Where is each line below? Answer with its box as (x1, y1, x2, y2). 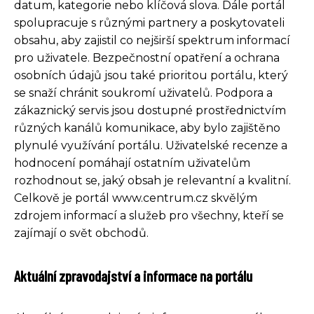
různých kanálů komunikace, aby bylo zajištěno (14, 121, 280, 135)
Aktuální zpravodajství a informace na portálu (14, 266, 252, 285)
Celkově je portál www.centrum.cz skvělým (14, 191, 257, 205)
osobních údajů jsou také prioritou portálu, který (14, 68, 288, 82)
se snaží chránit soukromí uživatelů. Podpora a (14, 86, 273, 100)
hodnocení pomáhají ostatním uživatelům (14, 156, 250, 170)
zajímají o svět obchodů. (14, 226, 149, 240)
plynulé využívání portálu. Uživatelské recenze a (14, 138, 287, 152)
